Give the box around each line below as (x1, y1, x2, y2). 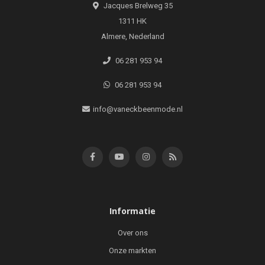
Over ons (117, 228, 148, 237)
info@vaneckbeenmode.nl (93, 104, 183, 114)
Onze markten (109, 245, 156, 255)
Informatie (109, 205, 156, 216)
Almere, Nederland (101, 31, 164, 41)
